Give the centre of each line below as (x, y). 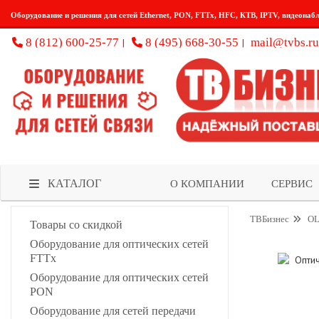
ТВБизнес (270, 219)
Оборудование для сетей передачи (113, 310)
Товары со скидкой (76, 224)
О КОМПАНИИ (207, 183)
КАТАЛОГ (74, 183)
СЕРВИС (292, 183)
